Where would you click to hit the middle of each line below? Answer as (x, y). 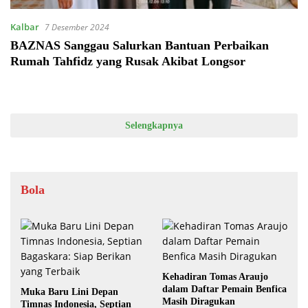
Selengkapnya (154, 126)
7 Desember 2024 (77, 27)
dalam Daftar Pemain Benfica (224, 289)
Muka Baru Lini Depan (69, 292)
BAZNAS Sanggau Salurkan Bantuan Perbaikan (140, 46)
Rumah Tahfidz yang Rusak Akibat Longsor (128, 62)
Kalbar (25, 27)
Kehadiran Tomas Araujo (215, 277)
